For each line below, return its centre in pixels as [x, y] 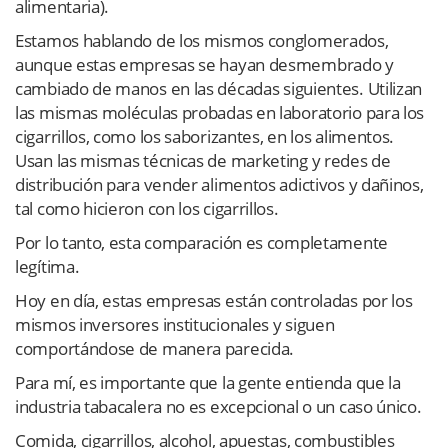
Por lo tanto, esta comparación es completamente [201, 243]
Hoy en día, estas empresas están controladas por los [214, 301]
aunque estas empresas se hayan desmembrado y [204, 65]
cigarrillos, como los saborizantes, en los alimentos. [205, 137]
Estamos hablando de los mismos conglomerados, [202, 41]
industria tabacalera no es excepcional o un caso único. [218, 407]
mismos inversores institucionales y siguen [175, 325]
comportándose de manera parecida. [155, 349]
